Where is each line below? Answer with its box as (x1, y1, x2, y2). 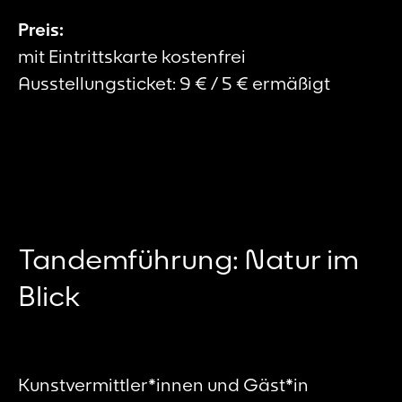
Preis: (18, 18, 64, 41)
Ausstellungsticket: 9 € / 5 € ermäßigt (18, 72, 330, 95)
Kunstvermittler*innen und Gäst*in (18, 373, 309, 397)
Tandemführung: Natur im (18, 240, 359, 278)
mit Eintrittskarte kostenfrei (18, 45, 246, 68)
